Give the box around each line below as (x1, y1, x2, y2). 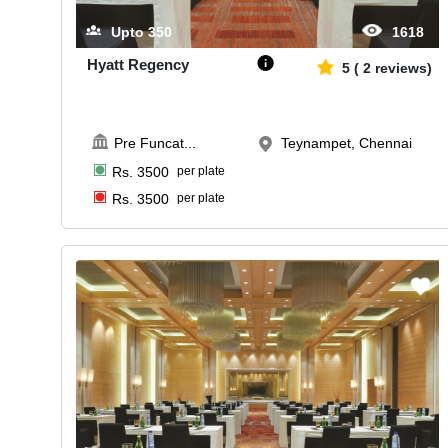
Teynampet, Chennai (280, 134, 412, 151)
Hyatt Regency (86, 55, 189, 73)
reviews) (374, 59, 432, 76)
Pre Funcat (114, 134, 185, 151)
